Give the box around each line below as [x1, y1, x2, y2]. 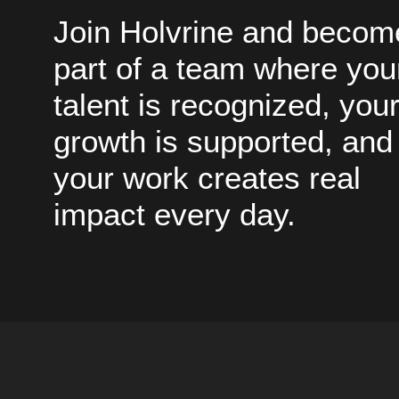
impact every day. [53, 197, 297, 232]
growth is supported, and [53, 124, 394, 159]
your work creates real [53, 160, 362, 196]
